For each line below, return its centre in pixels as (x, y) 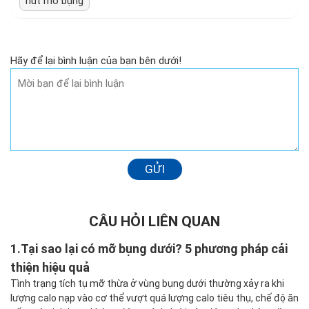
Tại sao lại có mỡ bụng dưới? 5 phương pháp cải (154, 249)
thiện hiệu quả (50, 268)
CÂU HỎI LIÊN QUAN (154, 222)
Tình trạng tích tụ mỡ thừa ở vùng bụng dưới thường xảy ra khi (147, 284)
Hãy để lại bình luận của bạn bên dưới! (96, 61)
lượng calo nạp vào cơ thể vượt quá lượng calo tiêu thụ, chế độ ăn (154, 298)
